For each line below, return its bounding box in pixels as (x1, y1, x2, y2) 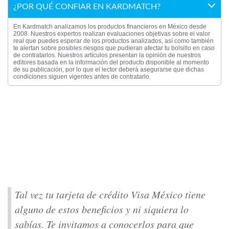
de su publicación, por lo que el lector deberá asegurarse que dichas (13, 66, 204, 73)
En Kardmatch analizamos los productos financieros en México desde (13, 23, 207, 30)
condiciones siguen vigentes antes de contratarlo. (13, 73, 151, 80)
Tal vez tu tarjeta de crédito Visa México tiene (15, 188, 205, 201)
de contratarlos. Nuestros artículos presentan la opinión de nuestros (13, 52, 201, 59)
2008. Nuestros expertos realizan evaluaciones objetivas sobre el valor (13, 30, 210, 37)
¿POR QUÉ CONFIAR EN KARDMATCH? (13, 3, 161, 11)
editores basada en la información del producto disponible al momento (13, 59, 209, 66)
